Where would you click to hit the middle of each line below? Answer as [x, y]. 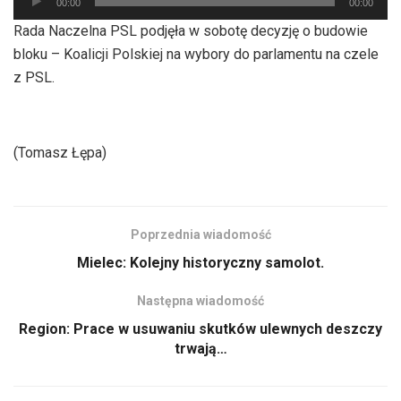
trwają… [200, 348]
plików [33, 17]
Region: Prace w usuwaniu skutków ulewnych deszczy [200, 328]
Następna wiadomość [200, 300]
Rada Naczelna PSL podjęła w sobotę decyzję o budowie [191, 30]
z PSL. [34, 77]
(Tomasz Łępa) [60, 152]
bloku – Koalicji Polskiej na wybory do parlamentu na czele [196, 54]
